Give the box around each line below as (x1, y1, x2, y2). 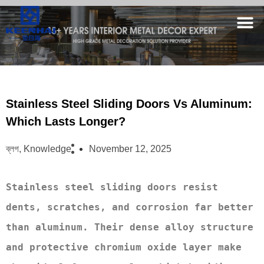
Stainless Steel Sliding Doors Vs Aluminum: (6, 97, 252, 110)
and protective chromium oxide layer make (6, 241, 242, 253)
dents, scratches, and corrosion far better (6, 201, 253, 213)
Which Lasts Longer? (6, 114, 126, 128)
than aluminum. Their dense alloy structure (6, 221, 253, 233)
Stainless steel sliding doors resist (6, 181, 218, 193)
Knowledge (24, 143, 71, 154)
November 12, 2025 (89, 143, 171, 154)
